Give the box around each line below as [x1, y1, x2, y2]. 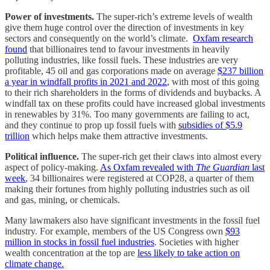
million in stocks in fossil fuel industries [5, 236, 154, 247]
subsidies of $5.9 [178, 119, 242, 130]
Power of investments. [5, 11, 96, 22]
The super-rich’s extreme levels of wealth [96, 11, 253, 22]
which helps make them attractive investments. [30, 130, 208, 141]
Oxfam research [193, 33, 253, 43]
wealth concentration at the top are [5, 247, 137, 258]
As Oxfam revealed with [100, 162, 196, 172]
